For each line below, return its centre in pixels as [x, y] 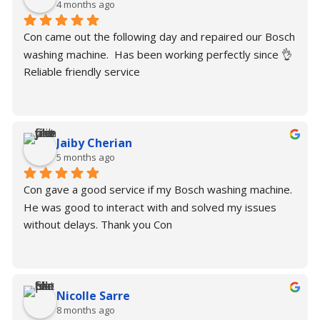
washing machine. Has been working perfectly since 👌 [158, 54]
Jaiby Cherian [94, 143]
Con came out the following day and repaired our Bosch [159, 36]
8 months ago [86, 310]
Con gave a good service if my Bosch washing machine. [158, 189]
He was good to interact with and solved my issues [150, 207]
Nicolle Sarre [93, 296]
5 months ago [86, 157]
